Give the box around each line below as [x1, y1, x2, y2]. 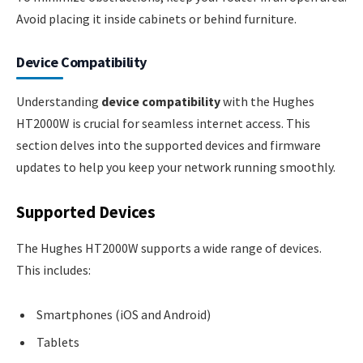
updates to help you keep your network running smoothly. [16, 158, 335, 175]
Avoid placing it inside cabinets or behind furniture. [16, 10, 297, 27]
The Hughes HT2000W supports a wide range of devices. [16, 239, 322, 256]
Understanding [16, 92, 101, 109]
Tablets [36, 334, 79, 351]
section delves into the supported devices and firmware [16, 136, 321, 153]
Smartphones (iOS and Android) [36, 306, 211, 323]
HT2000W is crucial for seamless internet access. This [16, 114, 310, 131]
